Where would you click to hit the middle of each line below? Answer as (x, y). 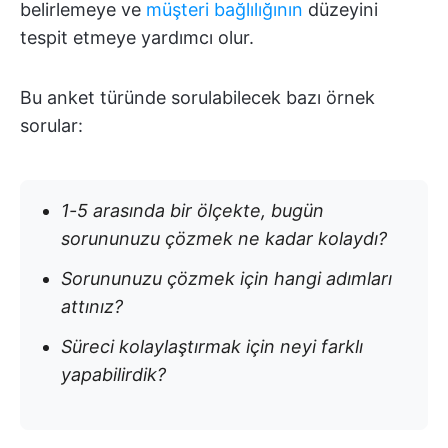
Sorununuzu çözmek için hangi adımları (226, 279)
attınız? (92, 307)
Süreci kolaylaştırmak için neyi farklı (212, 347)
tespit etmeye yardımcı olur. (137, 38)
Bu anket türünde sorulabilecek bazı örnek (197, 98)
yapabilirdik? (113, 375)
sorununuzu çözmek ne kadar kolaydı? (224, 239)
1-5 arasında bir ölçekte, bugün (192, 211)
